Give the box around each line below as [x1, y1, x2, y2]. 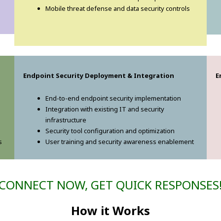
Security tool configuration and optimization [45, 126, 175, 136]
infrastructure [45, 115, 86, 125]
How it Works [71, 202, 150, 219]
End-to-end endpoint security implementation [45, 94, 181, 103]
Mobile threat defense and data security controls [45, 4, 190, 13]
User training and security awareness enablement [45, 137, 194, 147]
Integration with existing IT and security [45, 105, 164, 114]
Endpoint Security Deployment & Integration [22, 71, 174, 80]
